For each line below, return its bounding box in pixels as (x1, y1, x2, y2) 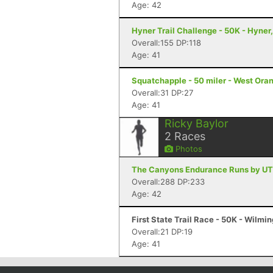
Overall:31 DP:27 (132, 88, 193, 97)
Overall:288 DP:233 (132, 177, 205, 186)
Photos (173, 144, 202, 154)
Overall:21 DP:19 (132, 227, 193, 236)
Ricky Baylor (165, 117, 229, 130)
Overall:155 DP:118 (132, 38, 201, 48)
